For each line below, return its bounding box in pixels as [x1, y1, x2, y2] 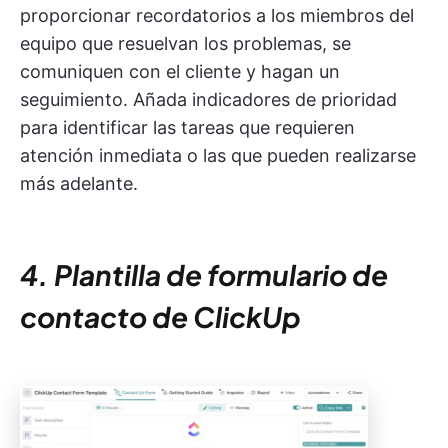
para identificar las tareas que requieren [20, 116, 355, 138]
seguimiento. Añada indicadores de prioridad [20, 88, 397, 110]
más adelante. [20, 172, 138, 194]
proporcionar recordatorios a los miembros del [20, 4, 414, 26]
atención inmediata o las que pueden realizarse [20, 144, 416, 166]
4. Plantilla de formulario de [20, 256, 388, 292]
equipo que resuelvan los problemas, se [20, 32, 351, 54]
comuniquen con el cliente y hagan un [20, 60, 340, 82]
